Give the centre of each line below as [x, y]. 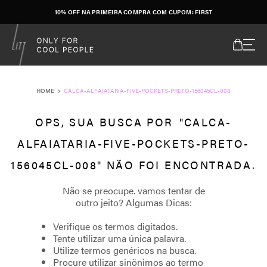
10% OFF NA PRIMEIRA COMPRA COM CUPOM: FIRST [133, 12]
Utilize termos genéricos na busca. [125, 250]
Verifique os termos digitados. [115, 226]
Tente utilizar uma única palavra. [119, 238]
